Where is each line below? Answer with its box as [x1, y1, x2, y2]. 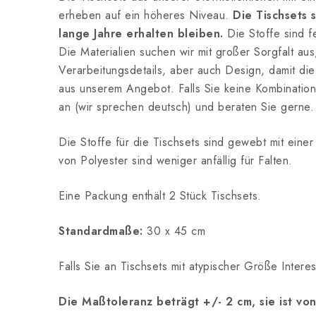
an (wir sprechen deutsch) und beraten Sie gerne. [59, 99, 314, 115]
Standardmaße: [59, 223, 147, 239]
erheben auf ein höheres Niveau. [59, 7, 233, 23]
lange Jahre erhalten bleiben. [59, 25, 224, 42]
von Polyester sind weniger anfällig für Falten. [59, 152, 293, 169]
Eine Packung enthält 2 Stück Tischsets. [59, 188, 262, 204]
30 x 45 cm [147, 223, 205, 239]
